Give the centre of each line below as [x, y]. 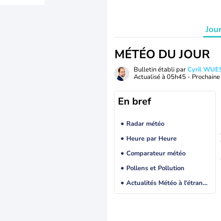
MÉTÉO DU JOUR [162, 54]
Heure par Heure [151, 139]
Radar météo [145, 124]
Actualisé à [150, 77]
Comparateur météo [156, 154]
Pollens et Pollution [155, 168]
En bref [134, 101]
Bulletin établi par [161, 70]
